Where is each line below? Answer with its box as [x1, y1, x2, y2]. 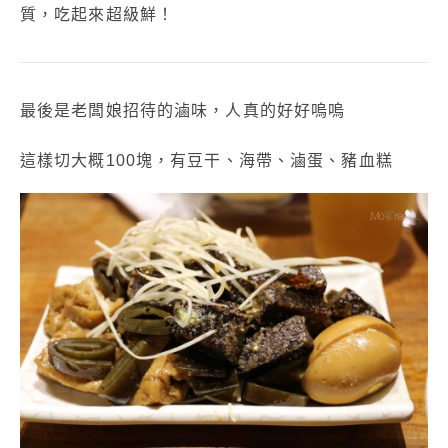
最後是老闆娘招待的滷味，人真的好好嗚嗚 [20, 102, 346, 120]
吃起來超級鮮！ [54, 6, 175, 24]
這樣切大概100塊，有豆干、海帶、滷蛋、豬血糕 [20, 152, 393, 170]
